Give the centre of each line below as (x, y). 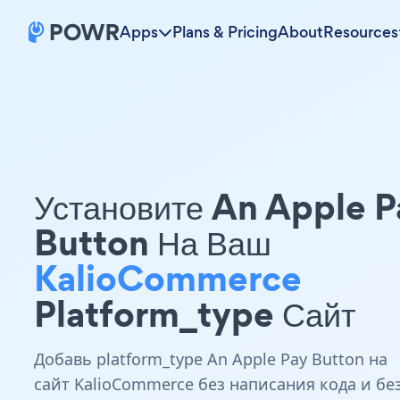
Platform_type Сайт (195, 314)
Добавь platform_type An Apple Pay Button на (211, 359)
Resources (361, 32)
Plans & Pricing (225, 32)
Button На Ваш (153, 242)
